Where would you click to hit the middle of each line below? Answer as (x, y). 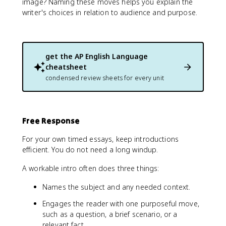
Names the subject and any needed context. (117, 187)
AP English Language (111, 56)
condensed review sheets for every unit (105, 78)
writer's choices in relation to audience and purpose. (110, 12)
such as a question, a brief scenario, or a (110, 214)
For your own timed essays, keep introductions (100, 139)
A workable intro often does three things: (91, 168)
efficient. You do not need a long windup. (90, 150)
